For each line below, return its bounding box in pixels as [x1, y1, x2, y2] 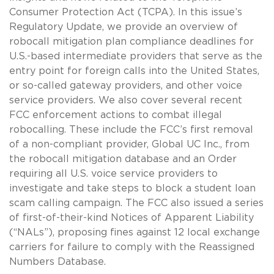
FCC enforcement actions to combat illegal [9, 109, 222, 120]
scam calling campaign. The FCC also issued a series [9, 198, 264, 208]
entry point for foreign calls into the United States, [9, 65, 259, 76]
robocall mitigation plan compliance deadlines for [9, 36, 254, 46]
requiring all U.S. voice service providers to [9, 168, 218, 179]
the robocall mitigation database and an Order [9, 154, 237, 164]
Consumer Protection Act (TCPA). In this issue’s [9, 7, 242, 17]
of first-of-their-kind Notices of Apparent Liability [9, 212, 254, 223]
